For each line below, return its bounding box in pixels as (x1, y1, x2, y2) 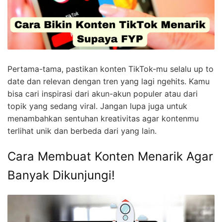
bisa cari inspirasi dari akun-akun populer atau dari (7, 89, 198, 99)
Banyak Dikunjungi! (7, 168, 115, 183)
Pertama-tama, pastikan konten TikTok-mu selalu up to (7, 64, 214, 74)
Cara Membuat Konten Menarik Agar (7, 149, 213, 164)
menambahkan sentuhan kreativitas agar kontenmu (7, 113, 199, 124)
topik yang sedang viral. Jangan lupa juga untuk (7, 101, 187, 111)
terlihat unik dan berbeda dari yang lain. (7, 126, 157, 136)
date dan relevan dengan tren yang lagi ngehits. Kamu (7, 76, 210, 87)
